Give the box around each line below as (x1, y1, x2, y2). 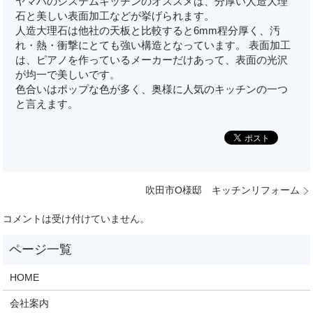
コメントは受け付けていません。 (3, 213, 150, 225)
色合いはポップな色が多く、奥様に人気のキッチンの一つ (15, 82, 289, 95)
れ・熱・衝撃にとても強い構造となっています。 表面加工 (15, 38, 291, 51)
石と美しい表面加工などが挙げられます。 (15, 9, 215, 22)
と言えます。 (15, 97, 79, 110)
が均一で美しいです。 (15, 68, 121, 80)
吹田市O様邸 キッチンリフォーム (145, 184, 300, 196)
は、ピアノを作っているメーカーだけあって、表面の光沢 (15, 53, 289, 66)
